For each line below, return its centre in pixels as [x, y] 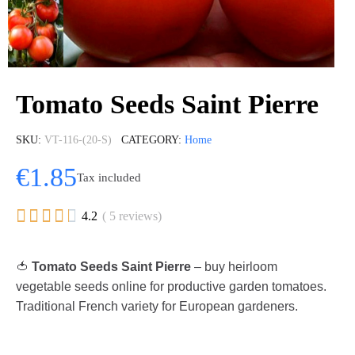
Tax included [109, 177]
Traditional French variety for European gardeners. [157, 306]
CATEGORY [150, 140]
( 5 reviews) [132, 216]
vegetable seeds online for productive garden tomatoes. [171, 286]
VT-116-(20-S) [78, 140]
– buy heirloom [234, 267]
